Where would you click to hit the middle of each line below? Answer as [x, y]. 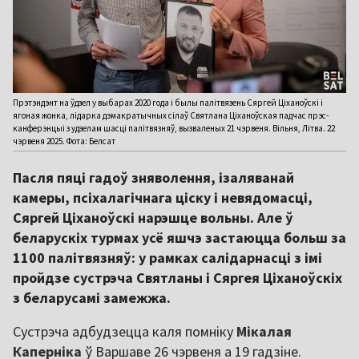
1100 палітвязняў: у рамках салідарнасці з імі [167, 258]
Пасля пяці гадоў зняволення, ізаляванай [153, 178]
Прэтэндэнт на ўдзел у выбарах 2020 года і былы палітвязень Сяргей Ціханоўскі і [168, 103]
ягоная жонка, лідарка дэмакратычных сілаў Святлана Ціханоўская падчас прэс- [171, 116]
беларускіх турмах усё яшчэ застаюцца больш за [179, 238]
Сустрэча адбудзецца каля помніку [125, 332]
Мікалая [264, 332]
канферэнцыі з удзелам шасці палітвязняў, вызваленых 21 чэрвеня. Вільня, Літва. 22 [174, 129]
